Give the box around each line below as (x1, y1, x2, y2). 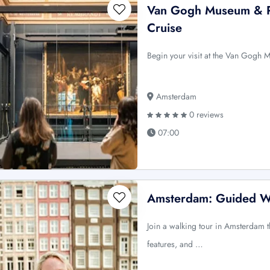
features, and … (147, 237, 204, 250)
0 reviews (187, 108, 224, 121)
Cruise (147, 19, 183, 37)
